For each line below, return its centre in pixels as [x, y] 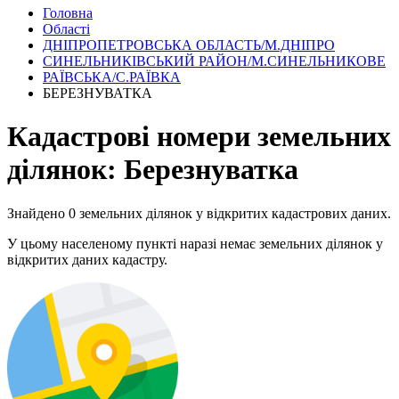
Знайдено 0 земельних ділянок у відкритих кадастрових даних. [199, 213]
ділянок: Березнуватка [153, 170]
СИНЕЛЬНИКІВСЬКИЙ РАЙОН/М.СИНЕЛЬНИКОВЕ [214, 61]
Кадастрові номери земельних [199, 137]
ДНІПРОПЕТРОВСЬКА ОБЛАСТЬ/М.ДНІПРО [189, 45]
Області [66, 28]
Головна [68, 12]
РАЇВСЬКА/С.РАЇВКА [112, 77]
